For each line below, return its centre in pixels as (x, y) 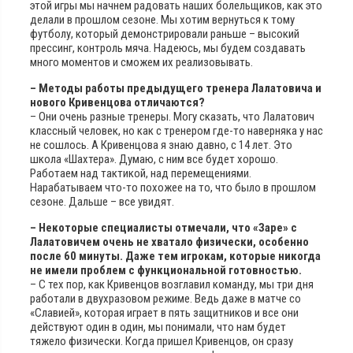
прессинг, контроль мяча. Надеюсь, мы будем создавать (168, 48)
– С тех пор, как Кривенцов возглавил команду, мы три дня (172, 284)
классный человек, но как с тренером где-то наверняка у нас (176, 130)
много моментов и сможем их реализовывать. (141, 62)
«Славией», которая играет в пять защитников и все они (164, 312)
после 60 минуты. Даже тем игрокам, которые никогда (175, 256)
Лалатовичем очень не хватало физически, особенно (169, 242)
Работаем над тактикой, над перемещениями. (141, 173)
